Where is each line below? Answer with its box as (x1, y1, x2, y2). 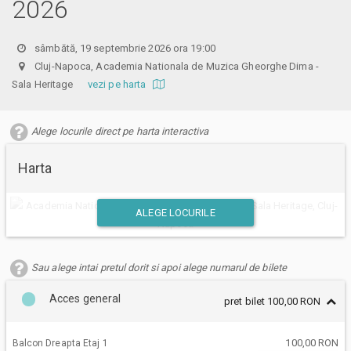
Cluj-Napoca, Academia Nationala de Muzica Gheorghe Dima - (32, 60, 319, 72)
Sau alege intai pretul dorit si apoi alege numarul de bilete (31, 261, 288, 273)
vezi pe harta (87, 78, 149, 90)
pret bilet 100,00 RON (224, 295, 321, 307)
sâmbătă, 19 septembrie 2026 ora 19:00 (34, 42, 215, 54)
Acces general (49, 291, 121, 305)
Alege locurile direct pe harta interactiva (31, 125, 209, 137)
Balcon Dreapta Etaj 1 (12, 337, 108, 349)
